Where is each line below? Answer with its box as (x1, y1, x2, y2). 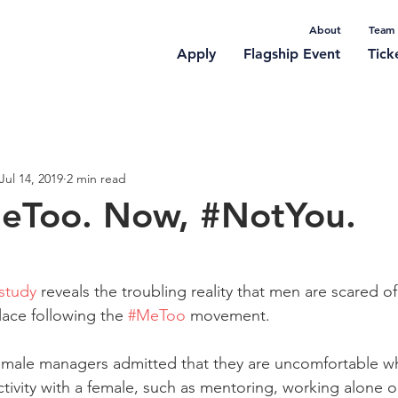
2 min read (67, 170, 126, 187)
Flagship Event (243, 45, 340, 62)
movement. (186, 306, 275, 325)
